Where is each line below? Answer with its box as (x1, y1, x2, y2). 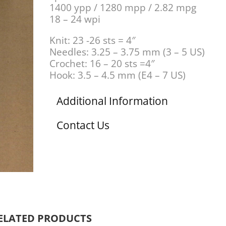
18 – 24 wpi (49, 13, 101, 26)
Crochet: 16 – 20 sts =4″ (49, 57, 155, 70)
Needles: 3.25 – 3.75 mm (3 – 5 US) (49, 45, 205, 59)
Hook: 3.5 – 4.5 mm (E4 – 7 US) (49, 69, 186, 82)
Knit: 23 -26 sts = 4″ (49, 34, 136, 47)
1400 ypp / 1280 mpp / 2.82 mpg (49, 1, 197, 14)
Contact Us (56, 118, 110, 132)
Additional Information (56, 94, 168, 108)
